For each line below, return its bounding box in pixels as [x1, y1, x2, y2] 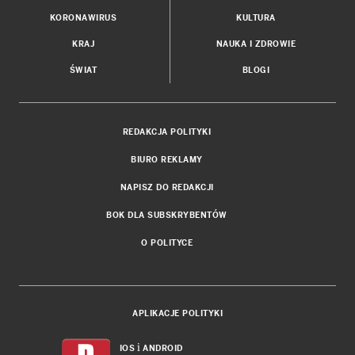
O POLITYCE [141, 237, 193, 248]
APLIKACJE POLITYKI [132, 307, 223, 319]
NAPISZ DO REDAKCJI [120, 181, 214, 193]
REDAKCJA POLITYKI [122, 126, 212, 137]
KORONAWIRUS [49, 12, 117, 23]
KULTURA [236, 12, 276, 23]
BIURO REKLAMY [131, 154, 203, 165]
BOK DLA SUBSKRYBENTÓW [106, 209, 227, 220]
